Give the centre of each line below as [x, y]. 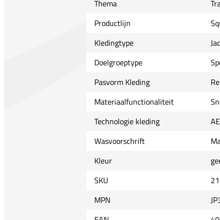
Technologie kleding [127, 121]
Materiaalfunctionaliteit [134, 101]
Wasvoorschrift [119, 141]
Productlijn [112, 23]
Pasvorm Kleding [122, 82]
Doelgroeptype [118, 62]
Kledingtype [114, 42]
